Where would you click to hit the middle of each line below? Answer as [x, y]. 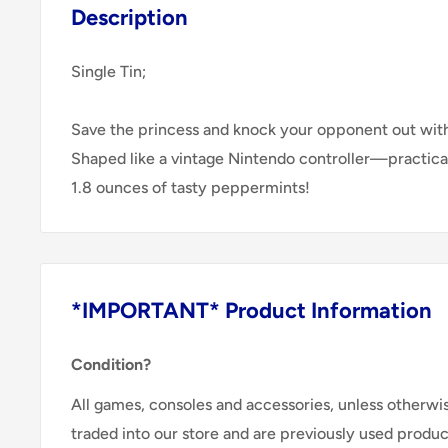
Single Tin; [108, 72]
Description [129, 17]
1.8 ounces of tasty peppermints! [190, 188]
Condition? [111, 365]
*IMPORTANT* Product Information [251, 311]
